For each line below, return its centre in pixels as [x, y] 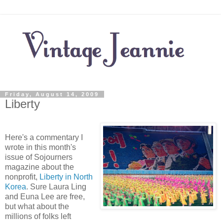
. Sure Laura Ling [56, 187]
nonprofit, [22, 177]
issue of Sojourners [39, 157]
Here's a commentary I [44, 138]
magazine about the [39, 167]
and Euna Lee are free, [45, 197]
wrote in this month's [40, 147]
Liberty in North [66, 177]
